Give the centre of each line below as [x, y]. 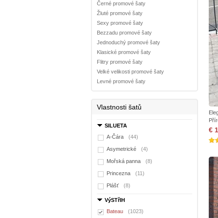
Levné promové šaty [121, 81]
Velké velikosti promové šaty [130, 72]
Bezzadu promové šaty [124, 33]
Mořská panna [124, 161]
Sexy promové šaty [120, 23]
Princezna [118, 173]
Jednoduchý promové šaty [128, 42]
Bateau [115, 211]
